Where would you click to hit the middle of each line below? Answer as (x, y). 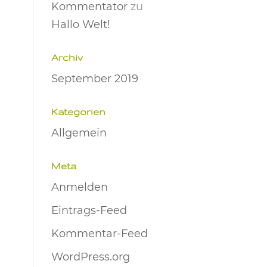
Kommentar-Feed (99, 234)
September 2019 (94, 79)
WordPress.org (90, 257)
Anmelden (79, 187)
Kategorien (78, 112)
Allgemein (79, 133)
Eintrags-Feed (89, 210)
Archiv (67, 58)
